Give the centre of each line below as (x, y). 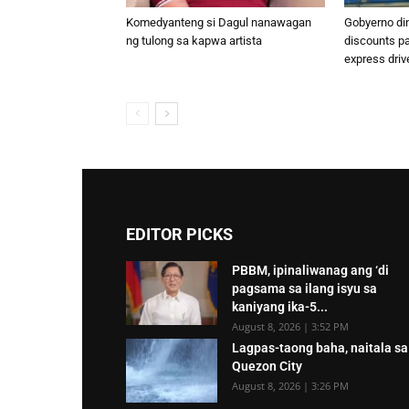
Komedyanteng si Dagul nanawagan (219, 22)
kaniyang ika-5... (280, 307)
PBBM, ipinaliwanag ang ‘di (310, 270)
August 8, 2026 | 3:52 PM (290, 326)
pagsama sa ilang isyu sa (304, 288)
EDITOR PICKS (179, 234)
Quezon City (267, 366)
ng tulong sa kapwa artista (194, 41)
